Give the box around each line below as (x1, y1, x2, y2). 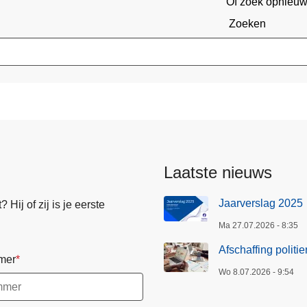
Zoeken (228, 18, 266, 30)
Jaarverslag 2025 (219, 197, 303, 209)
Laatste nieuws (164, 162, 272, 182)
